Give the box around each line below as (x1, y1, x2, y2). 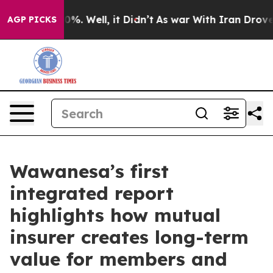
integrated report (10, 182, 174, 205)
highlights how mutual (10, 204, 221, 227)
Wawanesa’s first (10, 160, 169, 183)
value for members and (10, 247, 227, 271)
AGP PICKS (7, 14, 57, 25)
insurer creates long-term (10, 225, 249, 249)
